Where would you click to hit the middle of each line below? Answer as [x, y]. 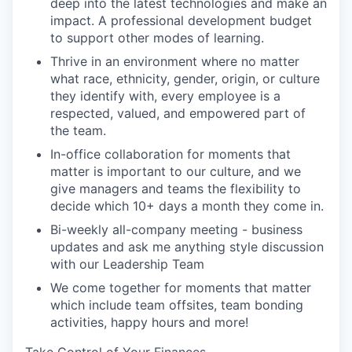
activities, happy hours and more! [149, 322]
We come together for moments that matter [181, 288]
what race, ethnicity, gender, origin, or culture [185, 79]
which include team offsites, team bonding [177, 305]
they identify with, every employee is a [165, 96]
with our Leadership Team [127, 264]
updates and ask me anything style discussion [187, 247]
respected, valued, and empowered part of [178, 113]
